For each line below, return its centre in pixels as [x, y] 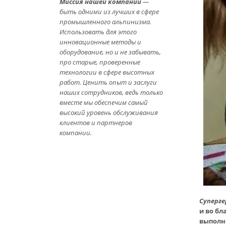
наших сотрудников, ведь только [111, 92]
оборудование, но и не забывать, [110, 52]
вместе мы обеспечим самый [104, 102]
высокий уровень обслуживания [109, 112]
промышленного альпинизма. [105, 22]
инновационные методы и [100, 42]
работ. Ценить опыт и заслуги [108, 82]
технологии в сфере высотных [107, 72]
